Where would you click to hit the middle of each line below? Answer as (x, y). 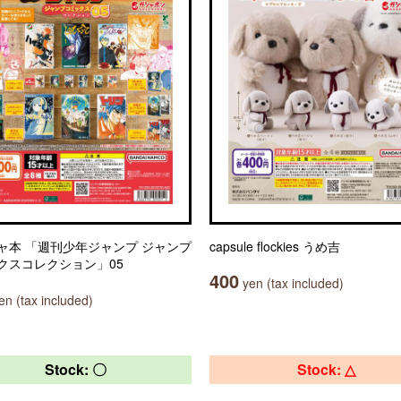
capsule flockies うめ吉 (275, 246)
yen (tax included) (291, 283)
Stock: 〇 (75, 369)
